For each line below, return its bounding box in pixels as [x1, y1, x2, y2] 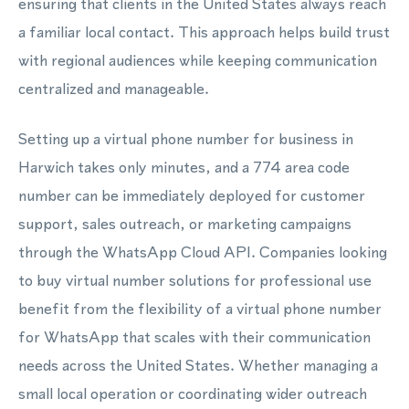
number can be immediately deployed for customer [18, 184, 365, 206]
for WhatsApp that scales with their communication [18, 326, 371, 348]
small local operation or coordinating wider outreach [18, 383, 367, 404]
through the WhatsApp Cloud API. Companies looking [18, 241, 387, 263]
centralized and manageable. [18, 78, 209, 100]
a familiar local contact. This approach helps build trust [18, 21, 390, 43]
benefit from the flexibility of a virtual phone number [18, 298, 382, 320]
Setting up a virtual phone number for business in [18, 128, 353, 150]
